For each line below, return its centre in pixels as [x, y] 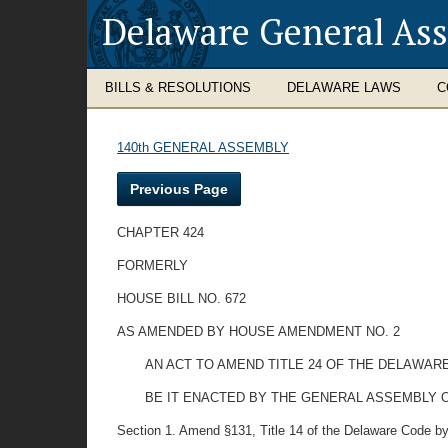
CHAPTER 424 [160, 232]
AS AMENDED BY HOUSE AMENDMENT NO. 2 [258, 331]
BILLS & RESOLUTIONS [178, 87]
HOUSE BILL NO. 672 [181, 298]
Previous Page [179, 189]
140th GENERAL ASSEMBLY [203, 147]
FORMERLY [152, 265]
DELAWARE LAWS [344, 87]
